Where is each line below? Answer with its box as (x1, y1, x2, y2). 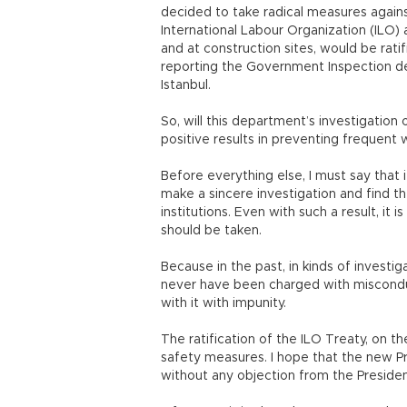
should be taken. (161, 224, 262, 237)
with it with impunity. (161, 297, 286, 310)
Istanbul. (161, 79, 211, 92)
